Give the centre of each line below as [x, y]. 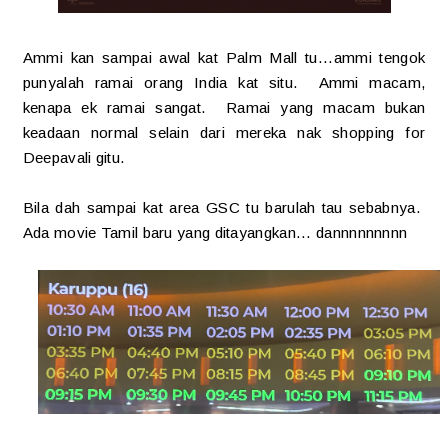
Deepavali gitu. [74, 157]
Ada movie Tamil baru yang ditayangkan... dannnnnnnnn [215, 232]
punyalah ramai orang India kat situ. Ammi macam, [224, 82]
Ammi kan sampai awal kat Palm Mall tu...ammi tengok [224, 57]
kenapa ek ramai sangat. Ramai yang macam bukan [224, 107]
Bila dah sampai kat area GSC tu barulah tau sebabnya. [224, 207]
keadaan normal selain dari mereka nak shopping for [224, 132]
